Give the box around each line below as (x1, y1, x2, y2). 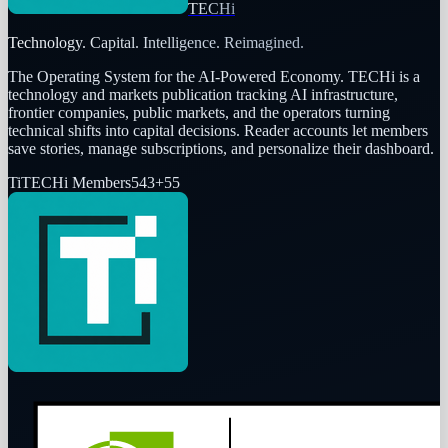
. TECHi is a (340, 67, 420, 85)
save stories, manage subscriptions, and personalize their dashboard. (8, 139, 434, 157)
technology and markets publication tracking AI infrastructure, (8, 85, 398, 103)
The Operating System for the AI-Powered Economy (8, 67, 340, 85)
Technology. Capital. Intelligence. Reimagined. (8, 33, 304, 51)
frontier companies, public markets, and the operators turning (8, 103, 390, 121)
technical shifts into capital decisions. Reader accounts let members (8, 121, 428, 139)
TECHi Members (21, 173, 131, 191)
